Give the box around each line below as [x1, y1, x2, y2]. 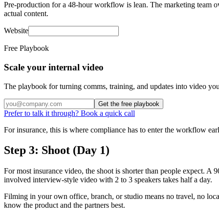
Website [4, 26, 28, 35]
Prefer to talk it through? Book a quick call [4, 109, 135, 117]
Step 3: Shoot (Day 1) [4, 144, 109, 157]
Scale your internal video [4, 62, 104, 72]
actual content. [4, 9, 48, 18]
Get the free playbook [98, 100, 159, 108]
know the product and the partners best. [4, 201, 125, 210]
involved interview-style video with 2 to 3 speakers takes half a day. [4, 175, 212, 184]
